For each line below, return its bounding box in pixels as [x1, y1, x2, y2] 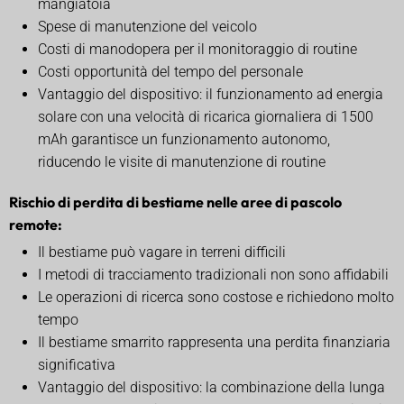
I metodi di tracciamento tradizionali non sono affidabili [38, 265, 389, 283]
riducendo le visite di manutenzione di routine [38, 152, 326, 170]
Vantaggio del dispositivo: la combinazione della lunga [38, 378, 385, 396]
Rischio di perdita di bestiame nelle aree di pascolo [9, 192, 342, 211]
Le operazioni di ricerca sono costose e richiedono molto [38, 288, 394, 306]
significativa [38, 355, 115, 373]
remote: [9, 215, 62, 234]
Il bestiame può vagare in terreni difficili [38, 243, 286, 261]
